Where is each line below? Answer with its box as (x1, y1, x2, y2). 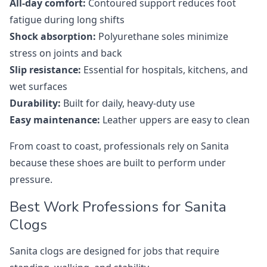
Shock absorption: (10, 30, 96, 44)
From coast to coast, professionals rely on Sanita (10, 139, 229, 153)
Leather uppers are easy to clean (100, 113, 250, 127)
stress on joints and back (10, 46, 122, 60)
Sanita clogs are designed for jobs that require (10, 244, 219, 258)
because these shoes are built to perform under (10, 156, 226, 170)
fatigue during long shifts (10, 13, 125, 27)
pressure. (10, 173, 52, 187)
